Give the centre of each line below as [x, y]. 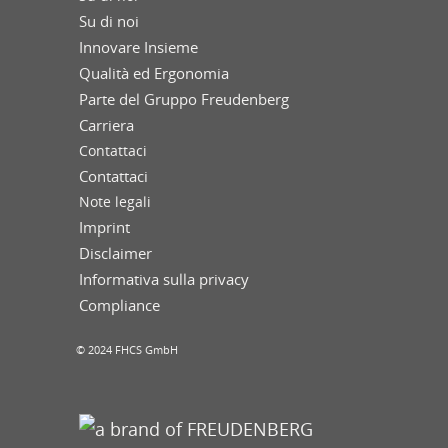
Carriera [106, 125]
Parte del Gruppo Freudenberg [184, 99]
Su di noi [109, 21]
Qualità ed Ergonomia [154, 73]
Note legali [115, 202]
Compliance [119, 305]
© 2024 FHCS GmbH [127, 350]
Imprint [104, 227]
